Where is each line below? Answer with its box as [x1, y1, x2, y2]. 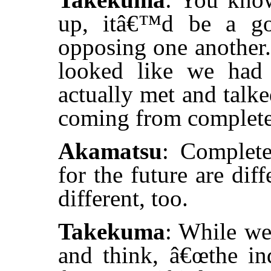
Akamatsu [58, 138, 162, 165]
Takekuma [58, 218, 165, 245]
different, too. [58, 185, 188, 212]
